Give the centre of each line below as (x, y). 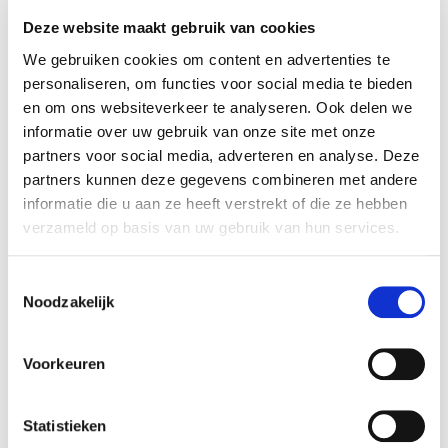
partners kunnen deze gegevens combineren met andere (220, 179)
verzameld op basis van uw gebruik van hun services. (211, 227)
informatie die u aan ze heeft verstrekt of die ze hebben (215, 203)
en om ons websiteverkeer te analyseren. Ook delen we (217, 107)
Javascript (228, 292)
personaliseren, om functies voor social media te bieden (218, 83)
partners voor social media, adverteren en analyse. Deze (221, 155)
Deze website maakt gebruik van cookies (169, 28)
